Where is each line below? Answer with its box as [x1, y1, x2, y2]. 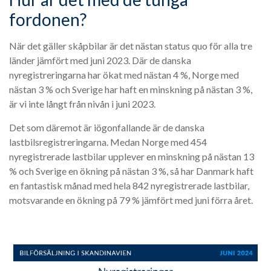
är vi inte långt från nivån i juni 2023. [9, 98, 155, 109]
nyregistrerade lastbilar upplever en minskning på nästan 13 [9, 151, 254, 162]
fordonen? [9, 9, 87, 30]
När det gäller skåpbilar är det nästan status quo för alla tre [9, 40, 252, 51]
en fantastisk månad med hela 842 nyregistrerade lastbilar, [9, 180, 249, 191]
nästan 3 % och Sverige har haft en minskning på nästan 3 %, [9, 83, 252, 95]
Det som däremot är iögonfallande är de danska [9, 122, 204, 133]
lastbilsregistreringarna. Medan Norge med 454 [9, 136, 207, 148]
